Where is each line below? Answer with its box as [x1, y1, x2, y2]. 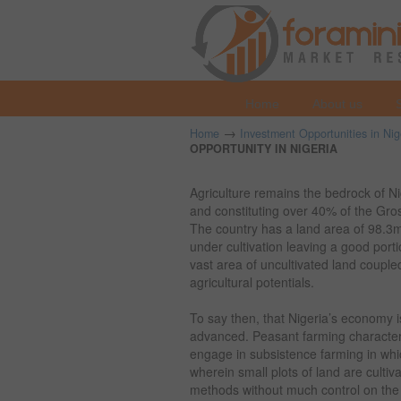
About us [312, 97, 363, 111]
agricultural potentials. [190, 273, 314, 291]
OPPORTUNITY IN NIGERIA [190, 141, 337, 157]
